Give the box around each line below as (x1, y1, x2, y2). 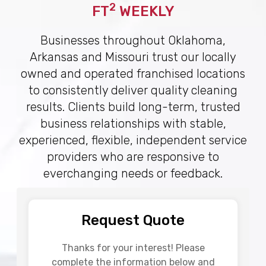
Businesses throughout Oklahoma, (40, 33, 226, 47)
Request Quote (81, 211, 185, 229)
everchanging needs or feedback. (43, 166, 223, 180)
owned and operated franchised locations (21, 66, 245, 81)
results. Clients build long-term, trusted (26, 99, 240, 114)
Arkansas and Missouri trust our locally (30, 49, 236, 64)
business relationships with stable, (40, 116, 226, 131)
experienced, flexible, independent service (19, 132, 247, 147)
